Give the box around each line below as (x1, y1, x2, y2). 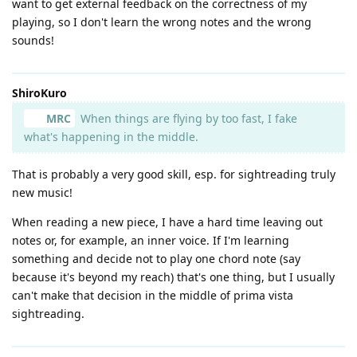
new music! (12, 184, 73, 200)
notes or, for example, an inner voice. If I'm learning (12, 232, 289, 248)
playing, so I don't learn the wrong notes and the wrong (12, 14, 312, 29)
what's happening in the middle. (24, 128, 198, 144)
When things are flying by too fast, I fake (76, 110, 297, 126)
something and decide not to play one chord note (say (12, 250, 300, 266)
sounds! (12, 32, 54, 48)
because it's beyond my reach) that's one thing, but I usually (12, 269, 335, 284)
